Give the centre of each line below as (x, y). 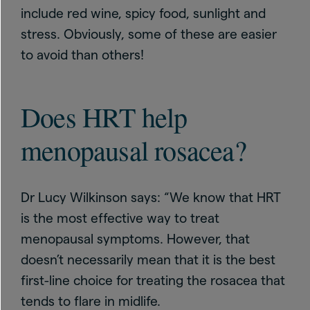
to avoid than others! (82, 55)
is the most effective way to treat (120, 218)
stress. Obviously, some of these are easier (149, 34)
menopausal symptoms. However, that (135, 239)
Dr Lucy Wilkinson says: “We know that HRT (151, 198)
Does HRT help (104, 117)
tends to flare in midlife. (91, 301)
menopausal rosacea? (134, 150)
